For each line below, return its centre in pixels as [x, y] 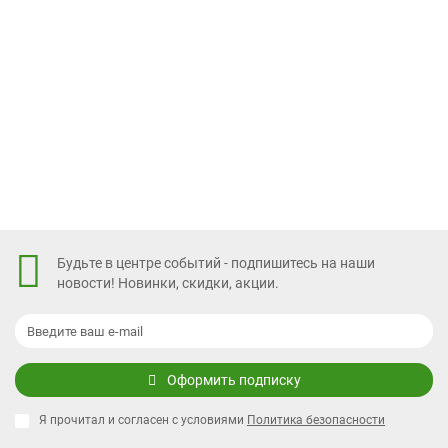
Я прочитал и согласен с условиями [143, 420]
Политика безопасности [316, 420]
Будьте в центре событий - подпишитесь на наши [216, 262]
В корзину [254, 106]
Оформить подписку [233, 380]
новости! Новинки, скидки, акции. [168, 282]
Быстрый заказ [224, 153]
